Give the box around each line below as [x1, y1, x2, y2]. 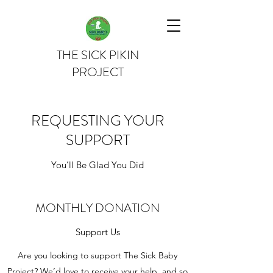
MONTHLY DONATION [35, 199, 160, 217]
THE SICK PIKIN [56, 46, 139, 64]
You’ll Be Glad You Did [51, 159, 144, 171]
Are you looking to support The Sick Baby [18, 250, 177, 261]
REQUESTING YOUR [30, 110, 165, 131]
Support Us [75, 226, 120, 238]
